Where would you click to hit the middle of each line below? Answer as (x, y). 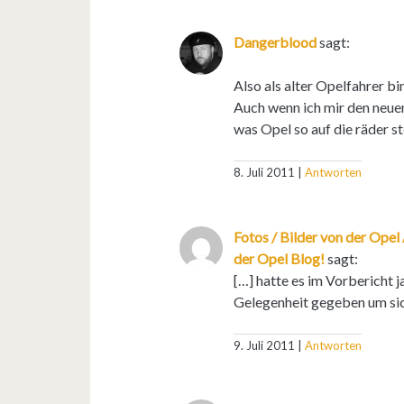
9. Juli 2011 (265, 345)
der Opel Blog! (280, 258)
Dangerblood (275, 41)
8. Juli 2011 (265, 172)
